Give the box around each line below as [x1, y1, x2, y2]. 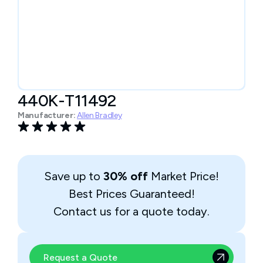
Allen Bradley [77, 110, 122, 120]
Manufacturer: [18, 110, 76, 120]
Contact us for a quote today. [53, 204, 210, 218]
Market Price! [148, 169, 219, 183]
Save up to [44, 169, 103, 183]
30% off [103, 169, 148, 183]
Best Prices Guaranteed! [68, 187, 195, 201]
